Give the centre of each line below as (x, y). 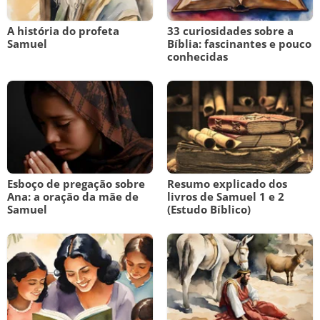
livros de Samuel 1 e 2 (226, 196)
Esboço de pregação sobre (76, 184)
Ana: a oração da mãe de (73, 196)
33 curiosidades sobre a (230, 31)
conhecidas (197, 56)
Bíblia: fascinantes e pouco (239, 44)
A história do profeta (63, 31)
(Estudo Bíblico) (209, 209)
